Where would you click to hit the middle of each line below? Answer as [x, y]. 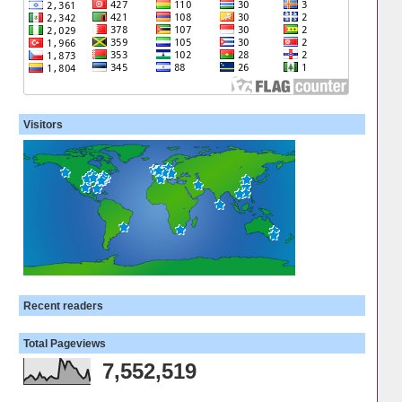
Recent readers [63, 305]
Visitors [43, 125]
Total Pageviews [64, 343]
